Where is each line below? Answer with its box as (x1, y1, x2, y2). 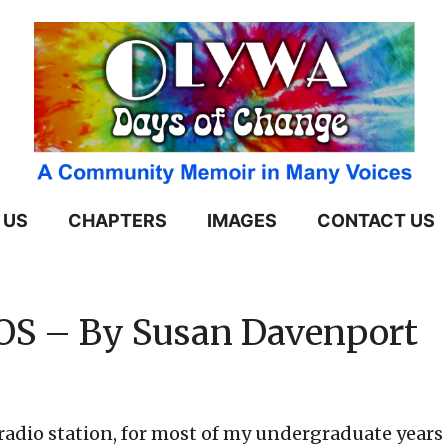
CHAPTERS (68, 210, 167, 232)
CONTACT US (317, 210, 435, 232)
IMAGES (207, 210, 277, 232)
